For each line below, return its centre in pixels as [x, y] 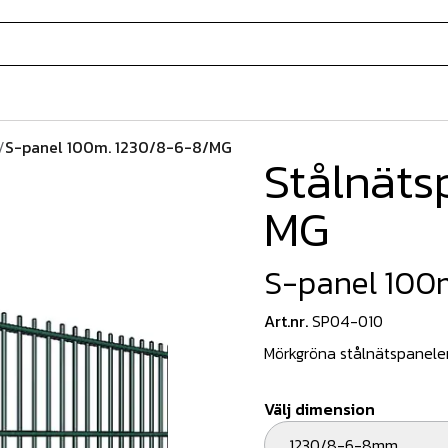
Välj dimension [319, 409]
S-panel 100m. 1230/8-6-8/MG [118, 147]
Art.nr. [286, 321]
